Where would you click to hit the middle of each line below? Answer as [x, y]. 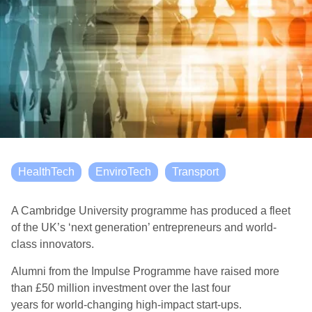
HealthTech [46, 172]
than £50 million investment [80, 288]
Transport [195, 172]
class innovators [51, 244]
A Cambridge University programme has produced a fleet [151, 211]
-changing [110, 305]
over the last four [190, 288]
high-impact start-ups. [189, 305]
